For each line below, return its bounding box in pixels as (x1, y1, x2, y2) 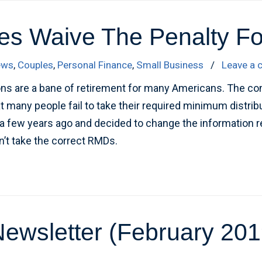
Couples (18, 59, 54, 71)
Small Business (136, 59, 204, 71)
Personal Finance (57, 59, 133, 71)
